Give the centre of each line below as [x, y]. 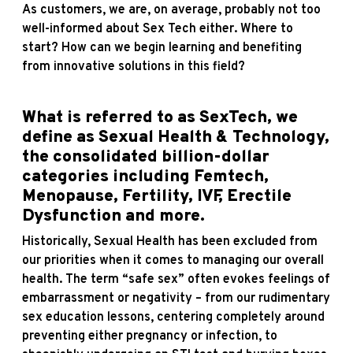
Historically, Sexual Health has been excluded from [170, 242]
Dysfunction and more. [113, 216]
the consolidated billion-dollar [146, 157]
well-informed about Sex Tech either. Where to [158, 29]
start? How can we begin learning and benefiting [162, 48]
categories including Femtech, [145, 176]
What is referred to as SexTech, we [160, 117]
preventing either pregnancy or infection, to [150, 336]
